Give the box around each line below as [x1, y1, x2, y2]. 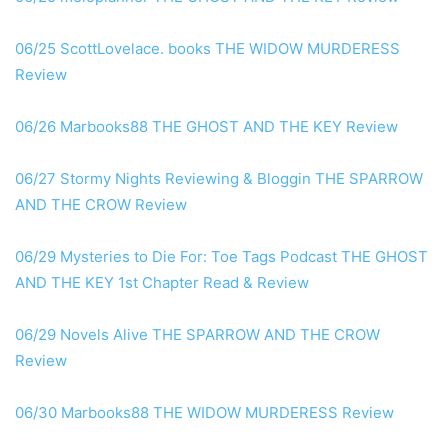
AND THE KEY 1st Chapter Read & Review [15, 273, 309, 293]
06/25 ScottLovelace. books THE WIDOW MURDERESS [15, 39, 400, 59]
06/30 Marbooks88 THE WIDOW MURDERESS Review [15, 403, 394, 423]
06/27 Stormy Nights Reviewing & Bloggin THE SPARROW [15, 169, 423, 189]
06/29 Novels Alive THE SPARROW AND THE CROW [15, 325, 380, 345]
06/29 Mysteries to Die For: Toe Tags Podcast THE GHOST [15, 247, 428, 267]
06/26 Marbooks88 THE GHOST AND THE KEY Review [15, 117, 398, 137]
